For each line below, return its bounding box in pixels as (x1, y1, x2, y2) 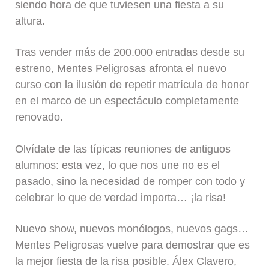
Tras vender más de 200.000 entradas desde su (15, 46, 245, 59)
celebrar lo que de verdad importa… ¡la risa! (15, 191, 226, 204)
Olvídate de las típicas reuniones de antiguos (15, 142, 231, 155)
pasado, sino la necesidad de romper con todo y (15, 175, 246, 187)
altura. (15, 14, 46, 27)
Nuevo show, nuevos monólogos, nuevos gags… (15, 223, 249, 235)
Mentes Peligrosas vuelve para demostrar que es (15, 239, 250, 252)
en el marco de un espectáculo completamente (15, 95, 240, 107)
